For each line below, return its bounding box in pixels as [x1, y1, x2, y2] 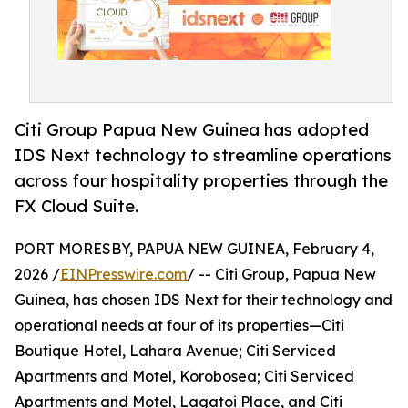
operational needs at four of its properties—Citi [15, 316, 344, 335]
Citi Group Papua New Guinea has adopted [15, 119, 369, 140]
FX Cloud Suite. [15, 196, 139, 217]
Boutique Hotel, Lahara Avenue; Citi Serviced [15, 342, 336, 361]
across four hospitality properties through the [15, 170, 388, 191]
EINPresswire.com [60, 265, 187, 284]
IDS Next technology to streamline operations [15, 145, 392, 166]
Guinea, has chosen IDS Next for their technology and [15, 291, 393, 310]
